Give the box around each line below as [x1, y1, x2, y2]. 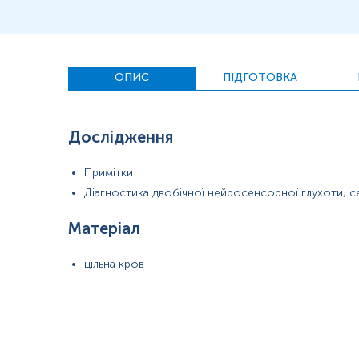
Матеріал [67, 218, 140, 238]
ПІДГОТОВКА [223, 71, 298, 85]
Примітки [83, 165, 133, 179]
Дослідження [67, 127, 173, 147]
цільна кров [83, 256, 144, 271]
